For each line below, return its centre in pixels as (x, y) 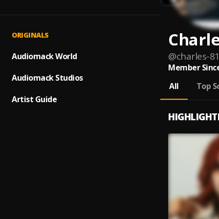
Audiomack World (44, 56)
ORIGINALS (30, 35)
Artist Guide (34, 99)
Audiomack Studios (47, 78)
